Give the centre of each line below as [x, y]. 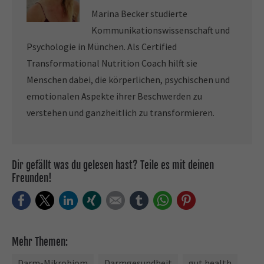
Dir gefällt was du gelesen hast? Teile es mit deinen [113, 166]
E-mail [139, 199]
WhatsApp [193, 199]
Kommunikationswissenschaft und [161, 30]
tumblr [163, 199]
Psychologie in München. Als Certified [102, 47]
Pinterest [215, 199]
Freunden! [32, 179]
